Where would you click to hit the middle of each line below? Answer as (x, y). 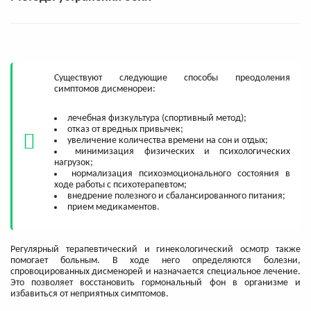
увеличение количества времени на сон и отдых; (168, 140)
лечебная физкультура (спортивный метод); (157, 118)
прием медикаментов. (114, 207)
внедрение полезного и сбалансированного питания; (176, 196)
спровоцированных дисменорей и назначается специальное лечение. (155, 271)
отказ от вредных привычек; (125, 129)
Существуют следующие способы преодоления (172, 78)
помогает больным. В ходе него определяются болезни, (155, 260)
